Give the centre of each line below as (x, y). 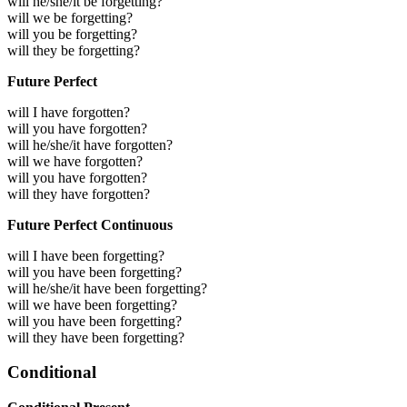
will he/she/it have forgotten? (90, 144)
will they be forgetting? (74, 50)
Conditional (52, 372)
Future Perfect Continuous (90, 224)
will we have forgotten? (75, 161)
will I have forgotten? (69, 112)
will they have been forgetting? (96, 337)
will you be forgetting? (72, 34)
